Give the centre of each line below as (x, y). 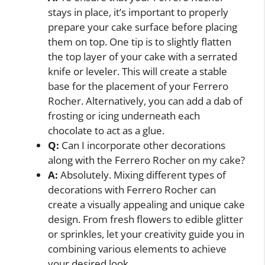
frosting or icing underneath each (124, 116)
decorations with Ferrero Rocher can (132, 190)
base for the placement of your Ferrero (138, 86)
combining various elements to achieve (137, 249)
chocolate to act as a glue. (106, 131)
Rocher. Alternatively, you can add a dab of (145, 101)
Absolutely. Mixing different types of (142, 175)
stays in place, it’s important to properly (138, 12)
